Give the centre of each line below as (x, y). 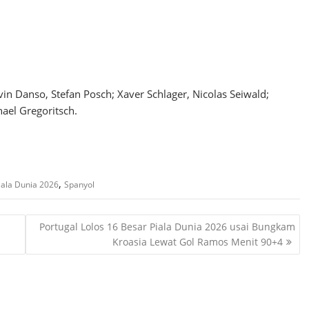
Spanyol (79, 184)
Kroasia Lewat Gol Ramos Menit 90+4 (197, 242)
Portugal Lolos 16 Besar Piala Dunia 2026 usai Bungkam (167, 227)
